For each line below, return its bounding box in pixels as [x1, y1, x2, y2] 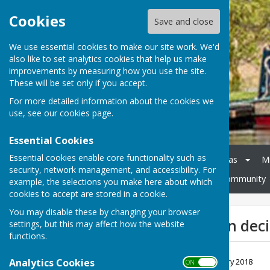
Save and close [154, 16, 213, 28]
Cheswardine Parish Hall [113, 173, 208, 185]
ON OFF [186, 257, 212, 266]
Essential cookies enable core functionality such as [9, 151, 206, 163]
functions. [9, 230, 47, 242]
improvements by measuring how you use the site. [9, 65, 206, 77]
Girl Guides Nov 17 [139, 245, 224, 257]
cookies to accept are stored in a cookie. [9, 187, 168, 199]
